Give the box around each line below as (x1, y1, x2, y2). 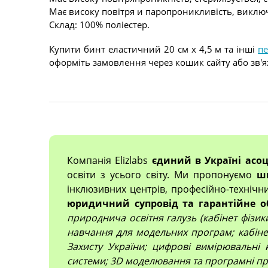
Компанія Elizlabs (67, 153, 152, 167)
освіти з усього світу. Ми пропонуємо (67, 167, 257, 181)
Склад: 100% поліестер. (49, 18, 150, 31)
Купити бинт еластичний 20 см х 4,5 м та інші (49, 42, 258, 55)
